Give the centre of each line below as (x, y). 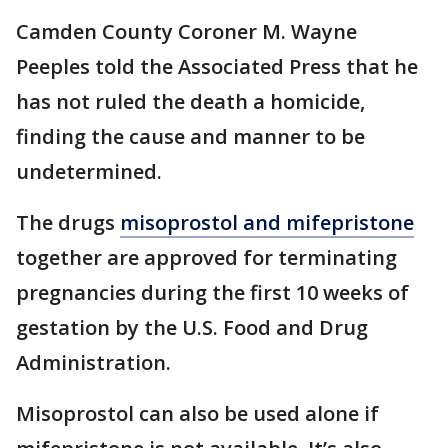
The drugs (68, 222)
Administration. (93, 362)
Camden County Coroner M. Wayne (186, 31)
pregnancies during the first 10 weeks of (212, 292)
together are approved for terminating (206, 257)
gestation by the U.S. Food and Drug (192, 327)
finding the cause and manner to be (190, 136)
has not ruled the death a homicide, (190, 101)
